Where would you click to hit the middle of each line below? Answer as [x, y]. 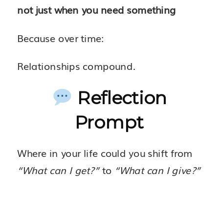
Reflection [122, 98]
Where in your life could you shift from [105, 153]
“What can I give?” [157, 170]
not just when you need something [97, 10]
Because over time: [61, 37]
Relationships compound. [77, 66]
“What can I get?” [58, 170]
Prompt [109, 122]
